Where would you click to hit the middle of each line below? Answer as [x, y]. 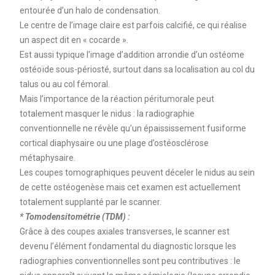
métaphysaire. [47, 157]
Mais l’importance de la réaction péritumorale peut [117, 99]
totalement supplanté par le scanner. [90, 202]
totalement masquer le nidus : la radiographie [107, 113]
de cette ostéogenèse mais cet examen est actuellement [130, 187]
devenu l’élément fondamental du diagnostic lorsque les [128, 246]
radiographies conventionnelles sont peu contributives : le [130, 261]
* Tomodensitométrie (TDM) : [75, 216]
